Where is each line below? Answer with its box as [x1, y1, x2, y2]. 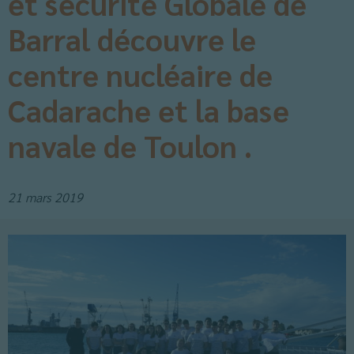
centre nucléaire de [8, 55, 273, 94]
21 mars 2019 [8, 189, 83, 205]
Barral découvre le [8, 19, 256, 58]
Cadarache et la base [8, 90, 289, 130]
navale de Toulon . [8, 126, 252, 165]
